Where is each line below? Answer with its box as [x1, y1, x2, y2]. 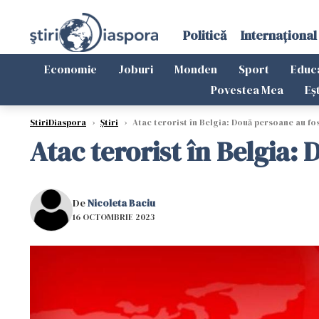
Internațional [240, 26, 317, 44]
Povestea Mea [210, 82, 283, 98]
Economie [44, 61, 97, 77]
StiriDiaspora [30, 117, 86, 128]
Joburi [118, 61, 153, 77]
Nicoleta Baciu [88, 195, 155, 210]
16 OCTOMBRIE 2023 [73, 211, 155, 223]
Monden [174, 61, 217, 77]
